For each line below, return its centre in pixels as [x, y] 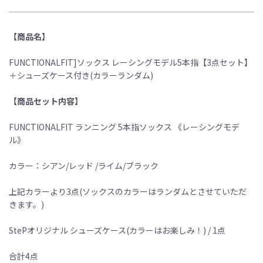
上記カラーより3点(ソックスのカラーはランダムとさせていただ [128, 191]
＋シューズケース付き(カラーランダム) [81, 75]
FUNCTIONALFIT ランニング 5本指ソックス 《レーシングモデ [124, 127]
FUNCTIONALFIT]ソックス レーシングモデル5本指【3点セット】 [131, 62]
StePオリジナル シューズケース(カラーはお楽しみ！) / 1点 [117, 230]
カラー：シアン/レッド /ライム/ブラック [84, 165]
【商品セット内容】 [46, 101]
